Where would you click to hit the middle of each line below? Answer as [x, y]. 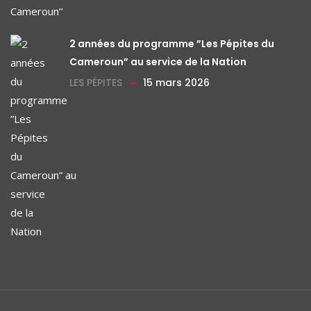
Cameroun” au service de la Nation [158, 62]
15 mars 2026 [176, 83]
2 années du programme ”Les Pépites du [172, 44]
